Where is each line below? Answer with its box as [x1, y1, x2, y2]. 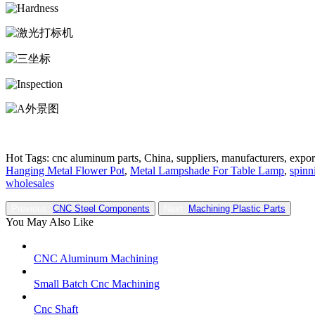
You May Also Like [6, 216, 94, 229]
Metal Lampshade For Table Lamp [130, 165, 284, 177]
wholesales [6, 177, 54, 190]
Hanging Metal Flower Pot [6, 165, 124, 177]
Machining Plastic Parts [188, 203, 285, 214]
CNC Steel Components [53, 203, 150, 214]
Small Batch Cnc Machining [34, 278, 160, 290]
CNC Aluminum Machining [34, 252, 158, 265]
